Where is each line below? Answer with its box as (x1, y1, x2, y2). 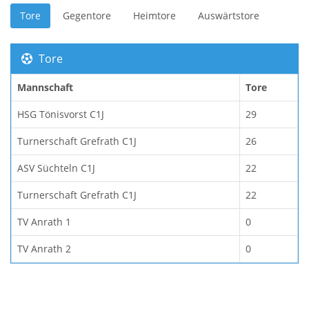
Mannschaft (17, 80, 73, 94)
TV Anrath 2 (17, 241, 71, 255)
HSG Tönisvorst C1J (17, 107, 104, 121)
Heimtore (133, 8, 176, 22)
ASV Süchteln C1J (17, 161, 95, 175)
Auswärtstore (198, 8, 259, 22)
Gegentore (63, 8, 111, 22)
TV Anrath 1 (17, 215, 71, 228)
